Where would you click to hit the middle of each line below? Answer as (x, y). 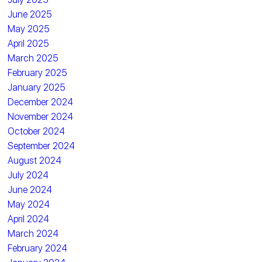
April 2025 (29, 43)
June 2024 (30, 189)
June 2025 (30, 14)
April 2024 (29, 219)
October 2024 (37, 131)
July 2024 (28, 175)
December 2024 (41, 102)
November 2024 (41, 116)
